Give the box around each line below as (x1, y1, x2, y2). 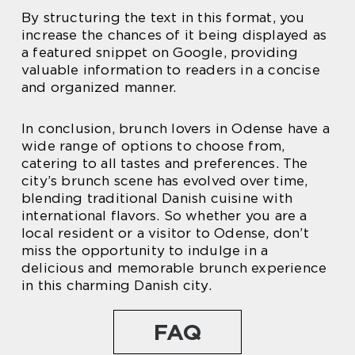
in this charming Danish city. (21, 277, 212, 293)
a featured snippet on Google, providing (21, 44, 298, 60)
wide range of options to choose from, (21, 137, 285, 154)
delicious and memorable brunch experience (21, 259, 327, 276)
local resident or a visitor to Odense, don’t (21, 224, 309, 241)
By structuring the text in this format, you (21, 9, 305, 25)
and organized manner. (21, 78, 177, 95)
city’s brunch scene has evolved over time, (21, 172, 308, 189)
